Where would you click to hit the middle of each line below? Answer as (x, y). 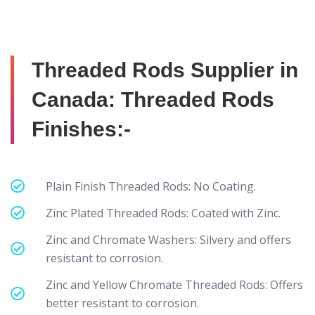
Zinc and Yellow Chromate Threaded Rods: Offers (174, 284)
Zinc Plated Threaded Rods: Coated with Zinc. (163, 213)
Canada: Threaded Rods (153, 99)
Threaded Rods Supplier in (165, 70)
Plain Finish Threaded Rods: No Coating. (151, 186)
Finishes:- (81, 129)
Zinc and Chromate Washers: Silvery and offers (168, 239)
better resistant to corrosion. (122, 303)
